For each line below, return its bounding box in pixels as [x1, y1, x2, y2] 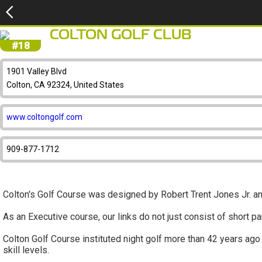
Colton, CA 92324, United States [6, 80, 124, 89]
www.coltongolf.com [6, 112, 82, 122]
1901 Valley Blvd [6, 67, 67, 76]
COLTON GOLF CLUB [50, 29, 192, 42]
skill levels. [3, 244, 49, 256]
